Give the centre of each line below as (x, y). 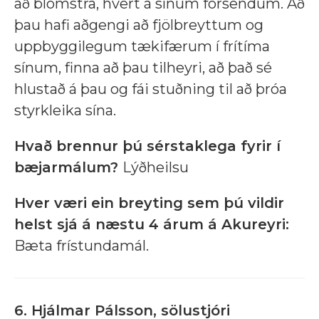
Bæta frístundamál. (82, 246)
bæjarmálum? (66, 168)
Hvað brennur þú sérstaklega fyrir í (147, 146)
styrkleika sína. (65, 111)
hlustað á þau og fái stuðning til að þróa (151, 89)
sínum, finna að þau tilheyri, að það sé (143, 68)
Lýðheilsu (156, 168)
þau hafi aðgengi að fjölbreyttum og (139, 25)
